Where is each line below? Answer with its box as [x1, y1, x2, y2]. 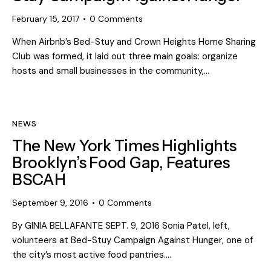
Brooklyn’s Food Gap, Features [12, 153, 230, 173]
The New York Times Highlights [12, 136, 237, 156]
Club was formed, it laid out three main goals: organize [12, 50, 238, 62]
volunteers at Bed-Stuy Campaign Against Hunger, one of [12, 234, 253, 247]
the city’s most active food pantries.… [12, 249, 171, 261]
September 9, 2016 [12, 197, 88, 209]
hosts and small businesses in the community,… [12, 64, 209, 77]
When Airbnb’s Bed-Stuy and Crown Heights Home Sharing [12, 35, 256, 48]
